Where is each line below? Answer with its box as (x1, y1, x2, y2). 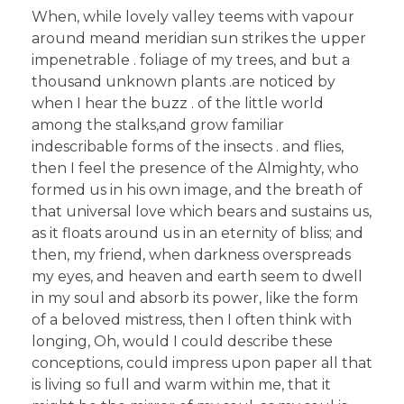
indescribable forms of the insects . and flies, (32, 138, 344, 156)
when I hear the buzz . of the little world (32, 95, 324, 113)
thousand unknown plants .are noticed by (32, 73, 335, 91)
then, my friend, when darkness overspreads (32, 246, 351, 264)
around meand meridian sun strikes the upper (32, 30, 366, 48)
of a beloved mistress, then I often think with (32, 311, 352, 329)
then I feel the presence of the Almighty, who (32, 160, 359, 178)
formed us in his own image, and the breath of (32, 181, 363, 199)
